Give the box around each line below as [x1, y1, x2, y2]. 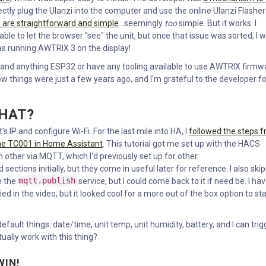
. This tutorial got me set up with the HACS [103, 138, 260, 148]
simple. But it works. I [177, 18, 256, 28]
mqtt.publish [18, 176, 76, 186]
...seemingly [119, 18, 164, 28]
